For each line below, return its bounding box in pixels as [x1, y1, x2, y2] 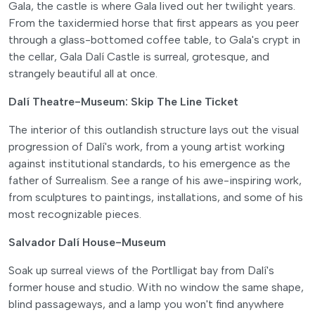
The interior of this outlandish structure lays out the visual [8, 122, 299, 136]
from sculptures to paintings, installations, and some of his [8, 190, 303, 204]
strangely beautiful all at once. [8, 66, 157, 80]
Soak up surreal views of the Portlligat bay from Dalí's [8, 263, 274, 277]
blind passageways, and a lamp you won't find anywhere [8, 297, 284, 311]
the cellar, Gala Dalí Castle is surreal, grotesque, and [8, 49, 269, 63]
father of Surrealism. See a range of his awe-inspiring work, [8, 173, 302, 187]
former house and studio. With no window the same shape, [8, 280, 304, 294]
